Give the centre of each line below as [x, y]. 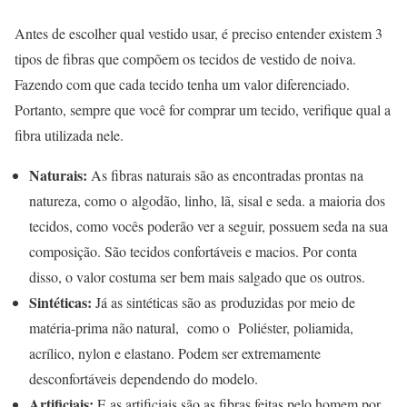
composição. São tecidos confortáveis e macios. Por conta [193, 251]
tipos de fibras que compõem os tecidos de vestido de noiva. [185, 58]
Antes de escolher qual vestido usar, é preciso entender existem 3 [199, 33]
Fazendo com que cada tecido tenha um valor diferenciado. [182, 84]
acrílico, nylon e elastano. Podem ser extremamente [175, 352]
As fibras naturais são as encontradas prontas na [227, 174]
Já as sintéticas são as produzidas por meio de [225, 302]
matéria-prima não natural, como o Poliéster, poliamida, [191, 327]
